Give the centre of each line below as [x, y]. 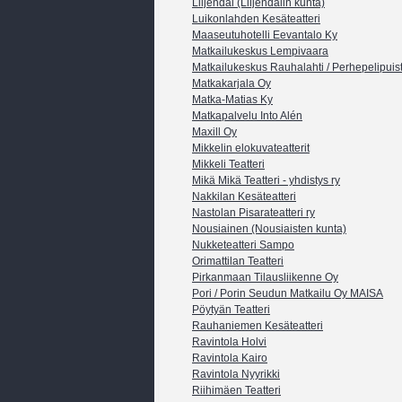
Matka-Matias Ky [232, 100]
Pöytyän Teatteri [231, 310]
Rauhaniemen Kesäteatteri [258, 326]
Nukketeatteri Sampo [243, 245]
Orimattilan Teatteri [238, 262]
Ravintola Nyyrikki [236, 375]
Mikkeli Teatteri [228, 165]
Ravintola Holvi [229, 342]
